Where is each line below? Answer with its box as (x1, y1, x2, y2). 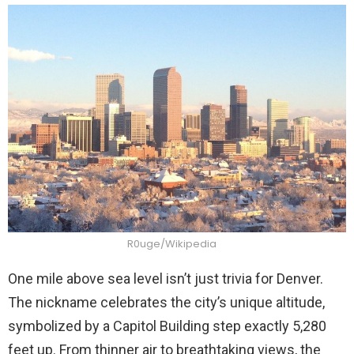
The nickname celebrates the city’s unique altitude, (8, 293, 325, 311)
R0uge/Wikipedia (127, 235, 219, 251)
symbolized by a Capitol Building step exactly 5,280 (8, 317, 326, 334)
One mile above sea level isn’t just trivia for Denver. (8, 269, 323, 287)
